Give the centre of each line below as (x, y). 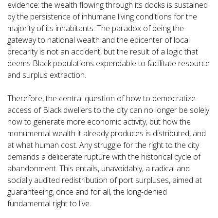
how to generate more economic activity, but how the (99, 122)
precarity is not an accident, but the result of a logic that (103, 52)
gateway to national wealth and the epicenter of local (99, 40)
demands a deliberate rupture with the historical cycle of (104, 157)
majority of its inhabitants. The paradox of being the (96, 28)
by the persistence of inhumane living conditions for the (102, 17)
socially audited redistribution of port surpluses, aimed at (105, 180)
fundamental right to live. (49, 204)
